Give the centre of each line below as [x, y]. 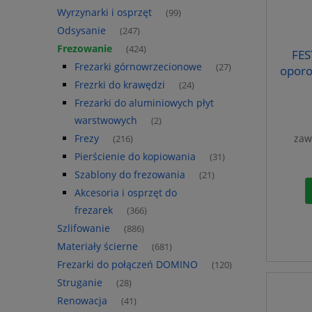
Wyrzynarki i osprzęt [104, 12]
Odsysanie [81, 30]
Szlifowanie [84, 228]
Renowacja [82, 300]
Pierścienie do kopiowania [135, 156]
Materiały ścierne [97, 246]
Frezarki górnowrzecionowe [138, 66]
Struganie [80, 282]
